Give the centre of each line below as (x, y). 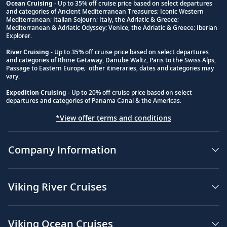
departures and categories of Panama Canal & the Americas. (94, 100)
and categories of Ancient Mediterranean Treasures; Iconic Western (105, 11)
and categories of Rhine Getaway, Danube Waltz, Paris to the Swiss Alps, (111, 60)
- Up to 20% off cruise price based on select (129, 92)
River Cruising (28, 52)
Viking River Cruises (58, 186)
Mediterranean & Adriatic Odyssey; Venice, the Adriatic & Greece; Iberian (112, 27)
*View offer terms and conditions (113, 118)
